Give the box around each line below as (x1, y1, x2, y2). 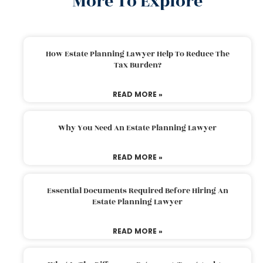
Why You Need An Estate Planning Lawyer (58, 122, 217, 134)
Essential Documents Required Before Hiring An (46, 184, 228, 197)
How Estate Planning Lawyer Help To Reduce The (45, 48, 230, 60)
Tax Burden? (113, 59, 161, 71)
